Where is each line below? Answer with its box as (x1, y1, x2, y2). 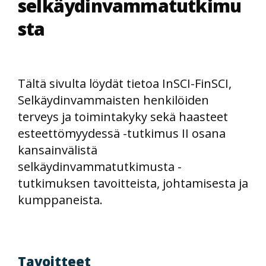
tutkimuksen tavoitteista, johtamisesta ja (18, 175, 248, 191)
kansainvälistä (18, 142, 97, 158)
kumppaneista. (18, 192, 103, 208)
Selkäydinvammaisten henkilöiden (18, 92, 209, 108)
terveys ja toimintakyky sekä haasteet (18, 109, 228, 125)
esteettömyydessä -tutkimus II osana (18, 125, 226, 141)
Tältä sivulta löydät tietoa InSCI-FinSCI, (18, 75, 232, 91)
